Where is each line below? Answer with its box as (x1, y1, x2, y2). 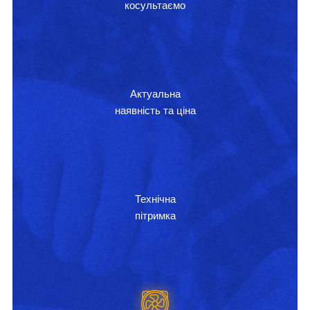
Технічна (134, 192, 176, 205)
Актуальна (129, 87, 181, 100)
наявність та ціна (114, 104, 196, 116)
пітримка (134, 209, 176, 221)
